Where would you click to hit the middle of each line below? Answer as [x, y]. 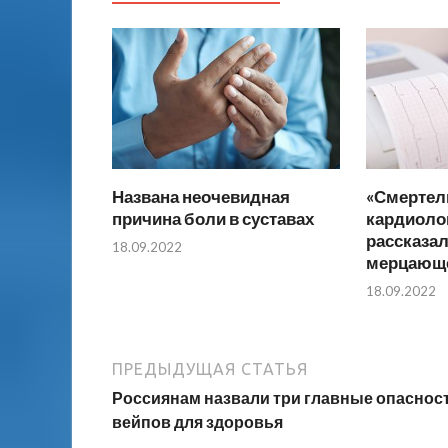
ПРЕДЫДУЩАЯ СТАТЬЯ [210, 369]
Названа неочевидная [201, 196]
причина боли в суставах [213, 218]
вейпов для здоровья [197, 422]
